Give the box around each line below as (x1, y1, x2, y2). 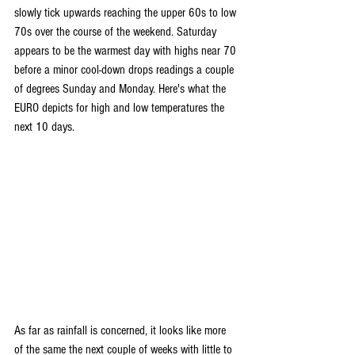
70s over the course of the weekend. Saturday (14, 25, 219, 40)
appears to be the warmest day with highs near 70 (14, 44, 239, 59)
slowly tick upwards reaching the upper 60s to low (14, 6, 239, 21)
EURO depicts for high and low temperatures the (14, 101, 227, 116)
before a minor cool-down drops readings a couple (14, 63, 237, 78)
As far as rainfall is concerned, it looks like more (14, 323, 229, 338)
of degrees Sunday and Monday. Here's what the (14, 82, 229, 97)
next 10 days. (14, 120, 74, 135)
